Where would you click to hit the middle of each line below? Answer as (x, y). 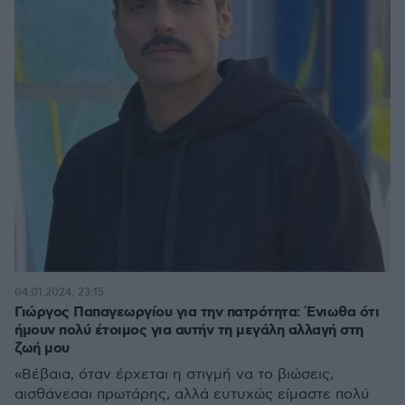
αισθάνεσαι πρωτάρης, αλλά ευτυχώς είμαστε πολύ (192, 395)
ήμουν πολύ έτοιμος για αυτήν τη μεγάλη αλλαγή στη (189, 330)
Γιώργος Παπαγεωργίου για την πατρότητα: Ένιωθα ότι (197, 312)
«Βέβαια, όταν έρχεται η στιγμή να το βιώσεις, (174, 375)
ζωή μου (42, 348)
